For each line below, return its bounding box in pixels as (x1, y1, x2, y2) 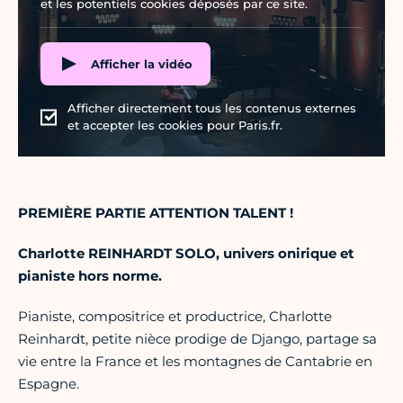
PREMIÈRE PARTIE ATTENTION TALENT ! (18, 204, 293, 222)
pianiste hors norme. (18, 267, 162, 285)
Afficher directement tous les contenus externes (67, 101, 356, 116)
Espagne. (18, 375, 79, 393)
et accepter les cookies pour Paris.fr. (67, 118, 282, 133)
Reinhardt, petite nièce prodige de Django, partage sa (18, 330, 377, 348)
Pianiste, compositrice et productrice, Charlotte (18, 308, 332, 326)
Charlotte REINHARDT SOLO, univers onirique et (18, 245, 354, 263)
